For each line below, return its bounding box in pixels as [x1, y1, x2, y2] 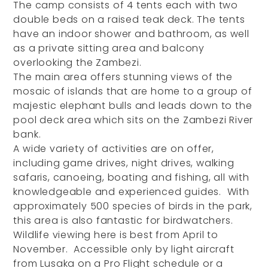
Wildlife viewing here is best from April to [13, 228, 218, 242]
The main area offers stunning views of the [13, 70, 233, 84]
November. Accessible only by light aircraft [13, 242, 234, 256]
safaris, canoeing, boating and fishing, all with [13, 170, 249, 184]
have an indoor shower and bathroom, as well [13, 27, 249, 41]
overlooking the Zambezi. [13, 56, 142, 69]
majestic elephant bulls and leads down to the [13, 99, 252, 112]
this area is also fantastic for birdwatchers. [13, 214, 236, 227]
